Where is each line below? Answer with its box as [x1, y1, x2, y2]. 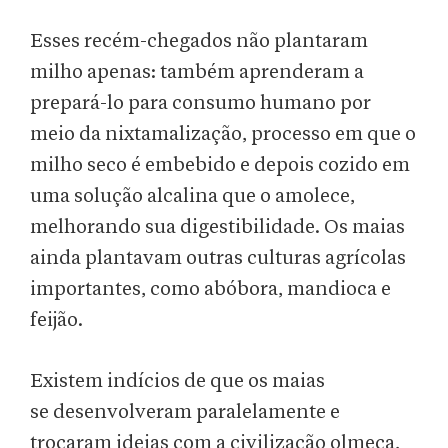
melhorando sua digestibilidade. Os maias [30, 217, 405, 238]
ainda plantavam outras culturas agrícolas [30, 248, 406, 269]
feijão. [30, 310, 83, 331]
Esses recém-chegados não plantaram [30, 31, 368, 52]
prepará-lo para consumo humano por [30, 93, 371, 114]
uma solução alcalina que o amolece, [30, 186, 355, 207]
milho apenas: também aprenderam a [30, 62, 364, 83]
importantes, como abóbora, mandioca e [30, 279, 391, 300]
